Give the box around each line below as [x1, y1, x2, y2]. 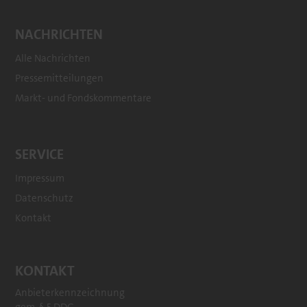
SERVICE [15, 145, 64, 163]
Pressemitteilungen [15, 71, 104, 85]
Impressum [15, 171, 65, 185]
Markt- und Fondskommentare [15, 91, 152, 105]
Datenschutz [15, 191, 74, 205]
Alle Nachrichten [15, 51, 91, 65]
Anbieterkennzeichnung [15, 286, 125, 299]
